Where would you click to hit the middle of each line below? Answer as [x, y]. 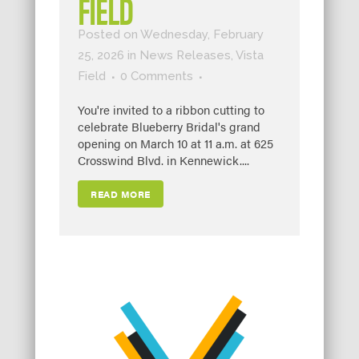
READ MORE [121, 194]
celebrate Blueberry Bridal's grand [169, 127]
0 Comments [157, 77]
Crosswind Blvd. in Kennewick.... [163, 160]
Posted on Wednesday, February [171, 35]
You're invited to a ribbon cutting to [171, 110]
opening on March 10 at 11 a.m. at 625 [175, 143]
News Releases [185, 56]
